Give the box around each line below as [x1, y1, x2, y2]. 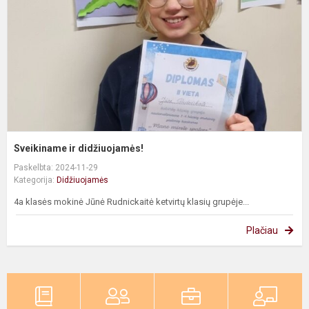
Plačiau [246, 224, 278, 236]
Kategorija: [14, 175, 57, 185]
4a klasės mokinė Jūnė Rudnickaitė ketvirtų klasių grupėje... [14, 196, 249, 207]
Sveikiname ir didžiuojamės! [14, 142, 143, 154]
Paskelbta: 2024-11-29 [14, 162, 98, 172]
